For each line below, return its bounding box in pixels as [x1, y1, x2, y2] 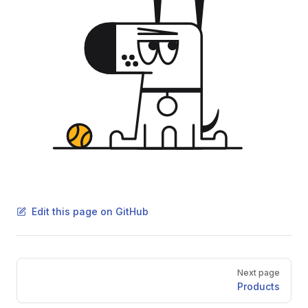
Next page [237, 267, 280, 278]
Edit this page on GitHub [32, 206, 148, 218]
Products [237, 280, 280, 293]
